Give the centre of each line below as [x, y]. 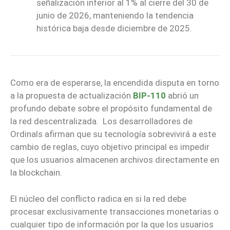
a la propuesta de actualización [72, 96]
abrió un [182, 96]
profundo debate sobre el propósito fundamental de [111, 109]
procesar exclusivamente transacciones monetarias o [114, 211]
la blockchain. [36, 173]
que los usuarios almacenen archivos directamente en [115, 160]
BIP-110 [149, 96]
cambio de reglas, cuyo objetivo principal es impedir [110, 147]
